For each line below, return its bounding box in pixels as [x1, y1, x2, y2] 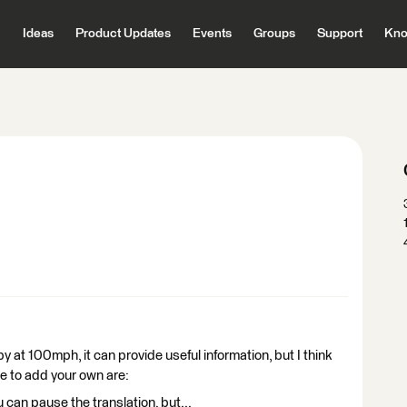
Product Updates [74, 27, 171, 40]
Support [316, 27, 362, 40]
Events [192, 27, 232, 40]
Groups [253, 27, 295, 40]
